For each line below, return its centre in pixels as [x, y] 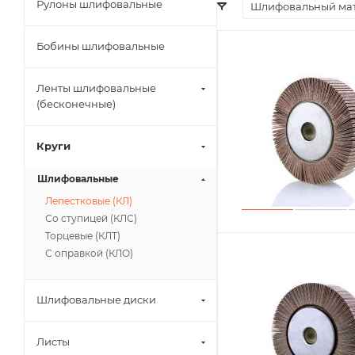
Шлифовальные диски [96, 300]
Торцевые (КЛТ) [83, 236]
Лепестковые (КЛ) [89, 201]
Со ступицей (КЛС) [91, 218]
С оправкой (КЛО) [89, 253]
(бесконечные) [76, 104]
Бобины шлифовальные [101, 46]
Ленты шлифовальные [96, 88]
